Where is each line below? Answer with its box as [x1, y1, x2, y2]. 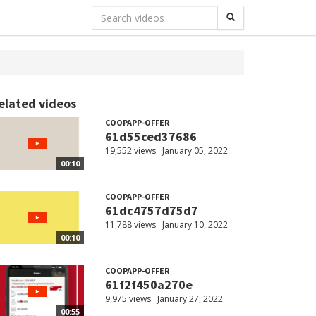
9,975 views [104, 293, 151, 305]
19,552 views [104, 145, 156, 157]
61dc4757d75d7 [104, 202, 198, 219]
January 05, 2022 [162, 145, 228, 157]
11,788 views [104, 219, 156, 231]
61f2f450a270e [104, 276, 193, 293]
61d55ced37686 [104, 128, 197, 145]
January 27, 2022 [157, 293, 223, 305]
